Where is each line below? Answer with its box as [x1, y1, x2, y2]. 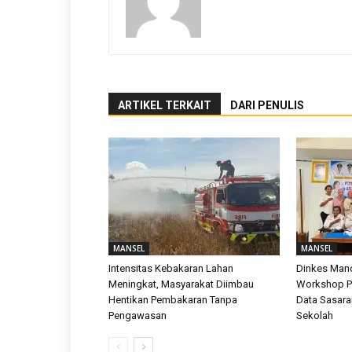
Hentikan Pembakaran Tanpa [108, 294, 237, 306]
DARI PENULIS [230, 99, 304, 112]
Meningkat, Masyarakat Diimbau [108, 278, 254, 290]
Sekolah [296, 310, 333, 321]
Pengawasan [108, 310, 167, 321]
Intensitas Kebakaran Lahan [108, 262, 233, 274]
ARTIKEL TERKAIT [118, 99, 211, 112]
